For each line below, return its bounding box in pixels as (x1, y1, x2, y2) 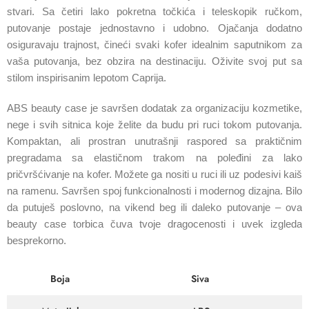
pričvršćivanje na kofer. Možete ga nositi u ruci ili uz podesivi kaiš (7, 168, 302, 180)
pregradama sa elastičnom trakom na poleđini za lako (7, 152, 302, 163)
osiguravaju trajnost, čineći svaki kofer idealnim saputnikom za (7, 39, 302, 50)
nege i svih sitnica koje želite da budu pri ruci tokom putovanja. (7, 119, 302, 130)
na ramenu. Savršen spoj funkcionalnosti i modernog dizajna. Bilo (7, 185, 302, 197)
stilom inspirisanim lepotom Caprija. (7, 72, 166, 83)
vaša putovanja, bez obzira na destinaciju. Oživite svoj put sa (7, 56, 302, 67)
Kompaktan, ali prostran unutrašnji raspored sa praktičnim (7, 135, 302, 147)
